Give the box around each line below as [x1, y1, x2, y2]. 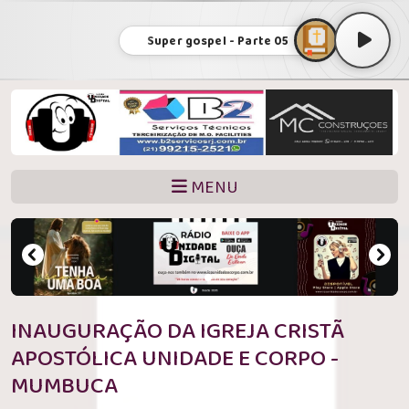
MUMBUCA [11, 368, 118, 405]
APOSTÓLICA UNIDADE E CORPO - [11, 341, 339, 378]
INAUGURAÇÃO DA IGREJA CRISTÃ [11, 313, 344, 351]
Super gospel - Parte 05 [146, 30, 289, 51]
